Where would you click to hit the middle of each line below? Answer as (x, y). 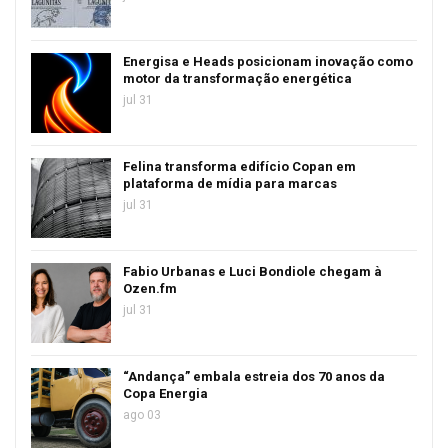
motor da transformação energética (237, 78)
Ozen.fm (150, 288)
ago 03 (142, 414)
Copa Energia (165, 393)
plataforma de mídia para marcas (230, 183)
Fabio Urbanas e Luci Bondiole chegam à (252, 271)
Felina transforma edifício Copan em (239, 166)
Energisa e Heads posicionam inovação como (268, 61)
